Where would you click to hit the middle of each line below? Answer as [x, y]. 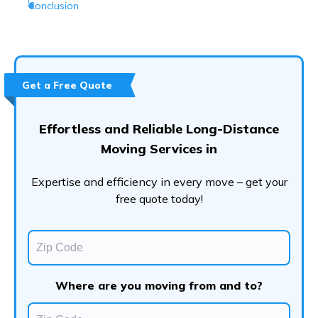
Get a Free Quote [67, 86]
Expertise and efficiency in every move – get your [159, 182]
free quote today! [159, 199]
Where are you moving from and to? [159, 286]
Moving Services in [159, 149]
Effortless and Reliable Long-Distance [159, 129]
